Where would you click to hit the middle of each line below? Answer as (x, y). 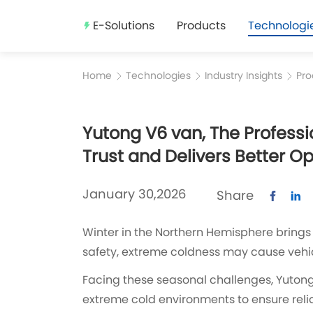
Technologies (158, 76)
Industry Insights (243, 76)
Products (201, 26)
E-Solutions (123, 26)
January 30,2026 (134, 195)
